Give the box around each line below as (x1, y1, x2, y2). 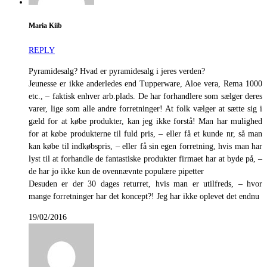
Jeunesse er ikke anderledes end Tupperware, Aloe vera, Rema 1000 (29, 79, 262, 88)
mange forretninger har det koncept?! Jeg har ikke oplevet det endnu (29, 191, 259, 201)
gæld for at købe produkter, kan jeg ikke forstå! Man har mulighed (29, 116, 262, 126)
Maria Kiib (29, 22, 62, 30)
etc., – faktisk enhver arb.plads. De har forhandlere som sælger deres (29, 91, 262, 101)
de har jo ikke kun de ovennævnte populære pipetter (29, 166, 204, 176)
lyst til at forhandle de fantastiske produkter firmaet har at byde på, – (29, 154, 262, 163)
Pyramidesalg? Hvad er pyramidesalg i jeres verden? (29, 66, 205, 76)
